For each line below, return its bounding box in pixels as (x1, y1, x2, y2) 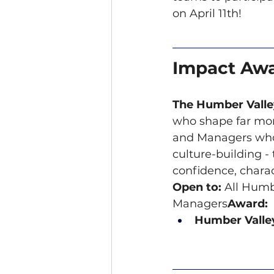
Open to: (172, 180, 221, 194)
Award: (228, 197, 268, 211)
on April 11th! (172, 7, 242, 21)
